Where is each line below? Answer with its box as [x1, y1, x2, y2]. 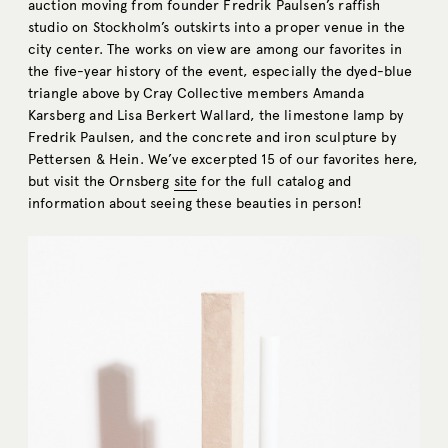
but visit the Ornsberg [28, 172, 174, 190]
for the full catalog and [197, 172, 352, 190]
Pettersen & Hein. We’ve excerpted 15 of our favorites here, [28, 150, 418, 168]
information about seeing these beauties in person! [28, 194, 363, 212]
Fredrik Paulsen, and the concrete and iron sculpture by [28, 128, 396, 146]
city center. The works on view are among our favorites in [28, 40, 403, 58]
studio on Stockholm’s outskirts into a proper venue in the [28, 18, 406, 36]
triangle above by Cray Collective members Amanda [28, 84, 364, 102]
